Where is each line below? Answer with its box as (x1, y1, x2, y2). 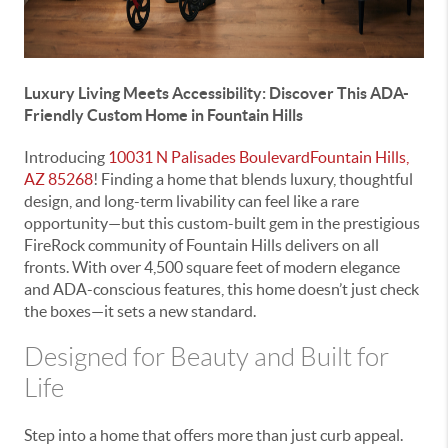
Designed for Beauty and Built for (24, 342, 389, 371)
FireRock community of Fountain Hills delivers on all (24, 235, 379, 254)
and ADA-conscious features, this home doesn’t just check (24, 279, 419, 298)
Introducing (24, 147, 108, 166)
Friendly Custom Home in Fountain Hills (24, 105, 303, 124)
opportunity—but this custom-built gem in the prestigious (24, 213, 420, 232)
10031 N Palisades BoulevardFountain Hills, (108, 147, 409, 166)
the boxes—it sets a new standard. (24, 301, 256, 320)
